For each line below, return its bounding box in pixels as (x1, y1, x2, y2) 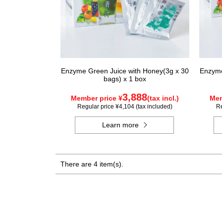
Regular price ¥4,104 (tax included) (77, 103, 172, 110)
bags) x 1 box (104, 75, 146, 83)
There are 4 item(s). (60, 160, 123, 168)
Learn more (102, 121, 139, 129)
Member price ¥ (71, 94, 122, 102)
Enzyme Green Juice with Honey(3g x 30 (61, 67, 189, 75)
